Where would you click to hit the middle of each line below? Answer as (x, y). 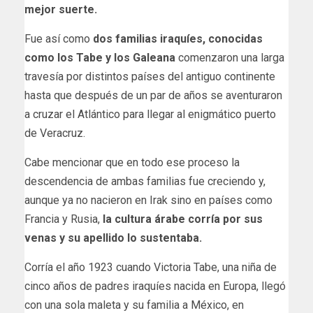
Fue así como (57, 38)
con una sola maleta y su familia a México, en (134, 305)
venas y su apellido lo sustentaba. (113, 238)
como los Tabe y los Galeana (100, 57)
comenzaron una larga (230, 57)
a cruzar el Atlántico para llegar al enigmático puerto (150, 114)
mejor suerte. (61, 9)
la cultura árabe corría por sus (183, 219)
